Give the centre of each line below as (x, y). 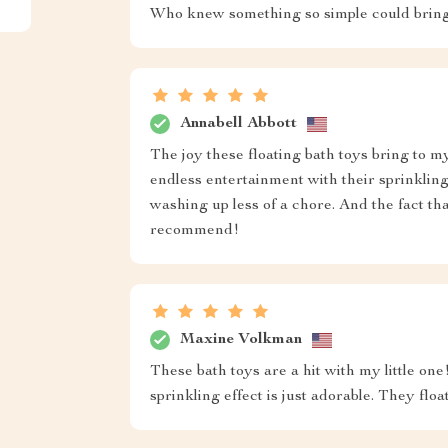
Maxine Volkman (240, 339)
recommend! (194, 231)
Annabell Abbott (238, 123)
